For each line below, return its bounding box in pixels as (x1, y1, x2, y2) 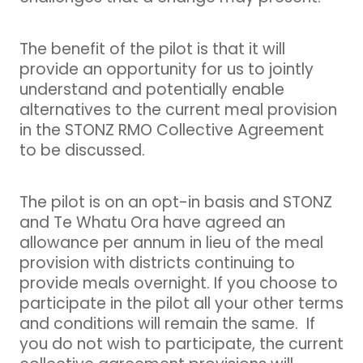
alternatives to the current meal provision (19, 98, 337, 124)
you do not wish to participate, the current (19, 332, 344, 358)
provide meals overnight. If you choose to (19, 271, 338, 297)
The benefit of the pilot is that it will (19, 37, 285, 63)
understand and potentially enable (19, 78, 284, 104)
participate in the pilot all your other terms (19, 292, 344, 318)
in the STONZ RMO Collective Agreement (19, 118, 324, 144)
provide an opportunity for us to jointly (19, 58, 314, 83)
